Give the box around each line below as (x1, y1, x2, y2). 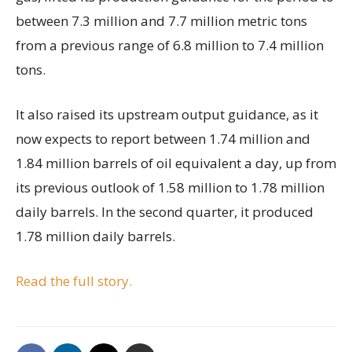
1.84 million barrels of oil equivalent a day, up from (16, 153, 336, 172)
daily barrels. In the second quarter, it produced (16, 202, 313, 221)
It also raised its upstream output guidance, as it (16, 104, 318, 123)
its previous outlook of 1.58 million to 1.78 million (16, 178, 324, 196)
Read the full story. (16, 271, 135, 290)
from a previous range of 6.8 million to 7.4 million (16, 35, 324, 54)
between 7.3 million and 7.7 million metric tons (16, 11, 307, 30)
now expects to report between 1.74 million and (16, 129, 310, 148)
